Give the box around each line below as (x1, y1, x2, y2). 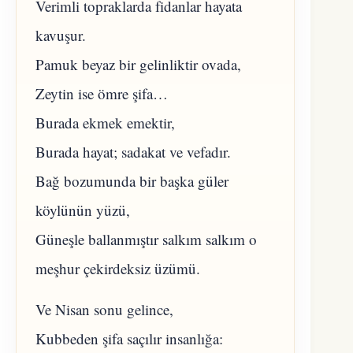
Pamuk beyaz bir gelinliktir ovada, (35, 54, 241, 75)
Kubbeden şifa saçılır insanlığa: (35, 329, 223, 349)
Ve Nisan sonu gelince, (35, 299, 173, 320)
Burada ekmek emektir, (35, 113, 175, 133)
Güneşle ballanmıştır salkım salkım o (35, 229, 257, 250)
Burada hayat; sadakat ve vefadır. (35, 142, 231, 162)
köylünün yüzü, (35, 200, 130, 221)
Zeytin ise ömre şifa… (35, 84, 168, 104)
